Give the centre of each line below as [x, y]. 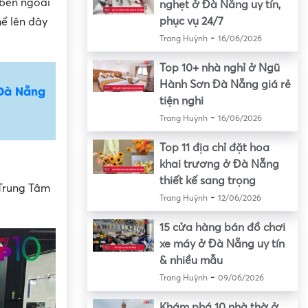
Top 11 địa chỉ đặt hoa [214, 148]
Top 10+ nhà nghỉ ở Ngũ [219, 68]
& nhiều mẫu [191, 261]
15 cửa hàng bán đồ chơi [222, 228]
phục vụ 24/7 [191, 22]
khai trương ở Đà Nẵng [219, 165]
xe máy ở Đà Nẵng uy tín [222, 244]
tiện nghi [181, 101]
